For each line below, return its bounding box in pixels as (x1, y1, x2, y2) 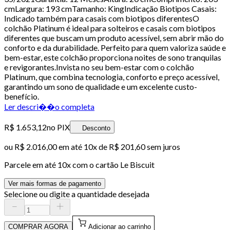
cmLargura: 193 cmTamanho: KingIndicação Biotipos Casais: (4, 3, 217, 13)
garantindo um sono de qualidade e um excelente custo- (4, 81, 197, 91)
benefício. (4, 91, 39, 101)
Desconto (82, 124, 110, 132)
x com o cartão (67, 159, 120, 169)
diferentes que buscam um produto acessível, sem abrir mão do (4, 32, 224, 43)
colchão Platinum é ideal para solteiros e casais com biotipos (4, 23, 216, 33)
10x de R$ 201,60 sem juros (84, 141, 180, 151)
